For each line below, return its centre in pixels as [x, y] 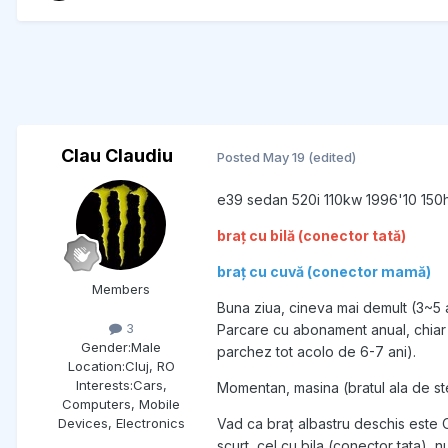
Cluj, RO [149, 366]
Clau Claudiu [117, 156]
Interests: [104, 385]
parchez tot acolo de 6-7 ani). [316, 352]
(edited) [332, 156]
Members [121, 289]
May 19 [284, 156]
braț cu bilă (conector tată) [311, 236]
